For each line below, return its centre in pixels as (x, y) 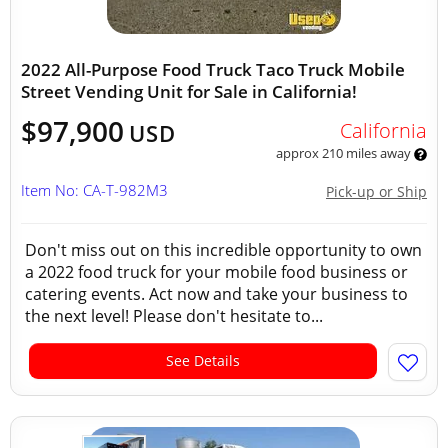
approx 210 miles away (344, 153)
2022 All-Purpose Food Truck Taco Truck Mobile (213, 69)
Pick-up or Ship (376, 191)
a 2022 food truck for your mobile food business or (216, 272)
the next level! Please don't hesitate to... (174, 316)
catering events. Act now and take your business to (216, 294)
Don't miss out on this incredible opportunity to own (223, 250)
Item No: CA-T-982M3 (94, 190)
